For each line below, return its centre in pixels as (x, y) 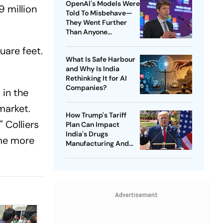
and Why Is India (92, 69)
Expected (81, 42)
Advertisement (136, 195)
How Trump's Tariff (96, 115)
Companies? (86, 88)
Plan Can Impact (92, 125)
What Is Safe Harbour (100, 59)
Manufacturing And (97, 144)
